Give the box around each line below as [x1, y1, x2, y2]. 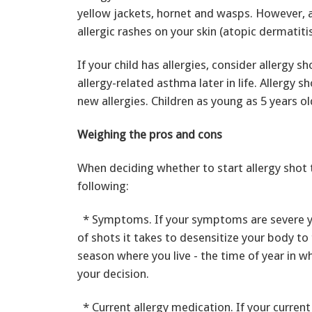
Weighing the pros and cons [77, 127, 222, 141]
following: [77, 178, 129, 193]
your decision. [77, 266, 149, 281]
